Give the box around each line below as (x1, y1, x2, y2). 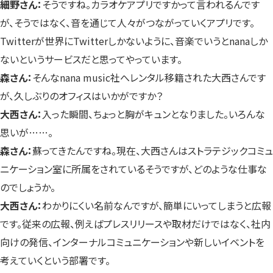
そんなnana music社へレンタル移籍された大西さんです (32, 69, 266, 85)
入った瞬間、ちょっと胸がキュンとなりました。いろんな (42, 106, 265, 121)
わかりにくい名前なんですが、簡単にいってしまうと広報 (42, 197, 271, 213)
